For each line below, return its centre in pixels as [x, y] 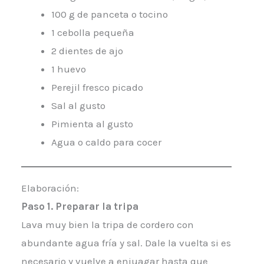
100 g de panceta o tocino [109, 14]
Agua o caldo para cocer [106, 142]
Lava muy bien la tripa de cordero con [107, 225]
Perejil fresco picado [97, 87]
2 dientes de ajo [87, 50]
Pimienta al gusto [92, 123]
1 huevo [68, 69]
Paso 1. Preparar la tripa [80, 207]
